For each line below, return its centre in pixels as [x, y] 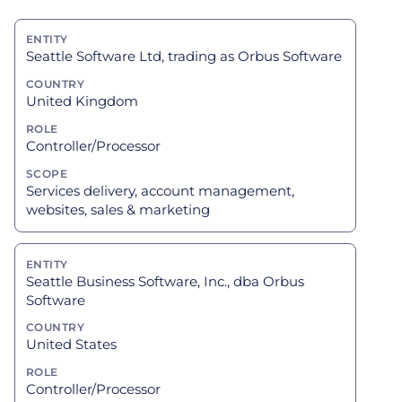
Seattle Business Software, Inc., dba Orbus [165, 281]
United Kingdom [82, 101]
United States [71, 345]
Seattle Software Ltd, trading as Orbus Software [184, 57]
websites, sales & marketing [118, 209]
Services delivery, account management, [160, 190]
